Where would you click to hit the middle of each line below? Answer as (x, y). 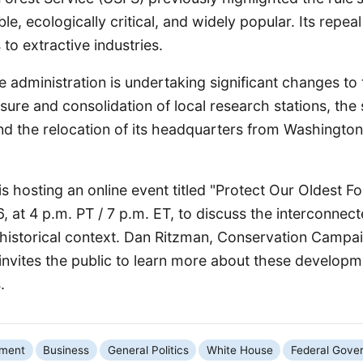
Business (66, 350)
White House (239, 350)
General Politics (148, 350)
